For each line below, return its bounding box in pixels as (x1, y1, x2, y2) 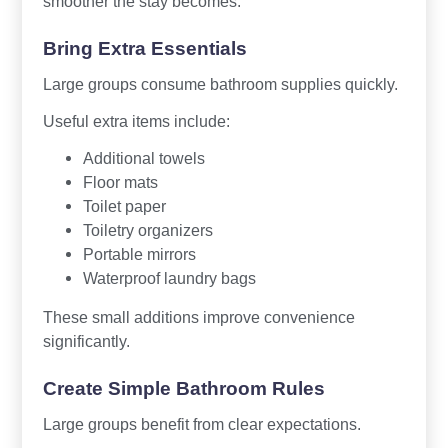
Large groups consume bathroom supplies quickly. (42, 75, 398, 94)
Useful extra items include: (42, 112, 230, 131)
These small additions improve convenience (42, 308, 355, 327)
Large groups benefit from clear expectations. (42, 415, 361, 434)
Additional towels (82, 149, 205, 168)
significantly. (42, 332, 130, 351)
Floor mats (82, 173, 158, 192)
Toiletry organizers (82, 221, 213, 240)
